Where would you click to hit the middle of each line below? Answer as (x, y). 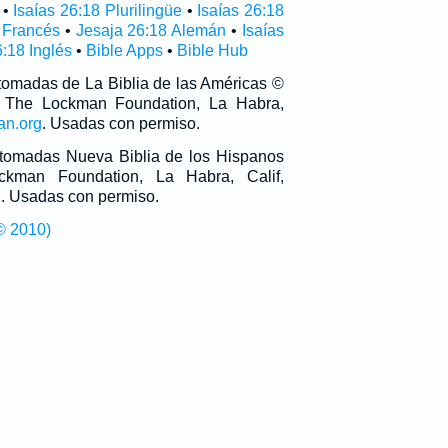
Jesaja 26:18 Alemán (151, 30)
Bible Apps (124, 50)
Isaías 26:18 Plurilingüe (97, 10)
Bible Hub (212, 50)
